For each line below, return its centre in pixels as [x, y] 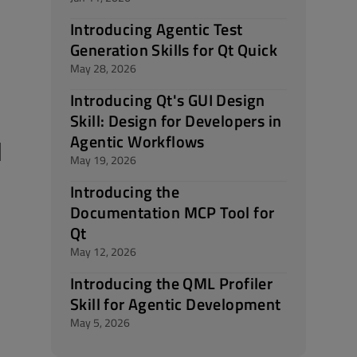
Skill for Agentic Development [176, 304]
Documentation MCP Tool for [173, 212]
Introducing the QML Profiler [172, 283]
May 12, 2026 [103, 251]
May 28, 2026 [103, 68]
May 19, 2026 [103, 160]
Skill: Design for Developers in [176, 121]
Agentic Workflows [137, 141]
